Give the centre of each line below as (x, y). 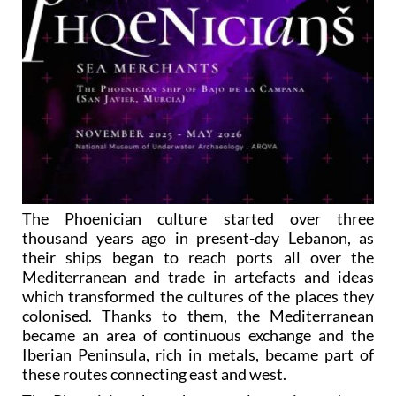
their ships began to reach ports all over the (198, 258)
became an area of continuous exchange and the (198, 335)
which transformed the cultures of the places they (198, 297)
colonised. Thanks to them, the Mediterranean (198, 316)
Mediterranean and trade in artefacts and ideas (198, 277)
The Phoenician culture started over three (198, 219)
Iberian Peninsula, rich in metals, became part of (198, 355)
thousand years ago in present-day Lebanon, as (198, 238)
